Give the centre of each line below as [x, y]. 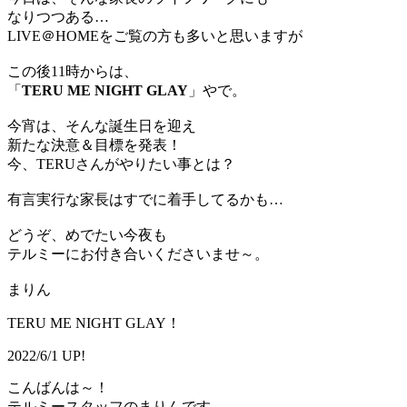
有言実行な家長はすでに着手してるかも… [145, 200]
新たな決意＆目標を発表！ [94, 145]
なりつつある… [58, 17]
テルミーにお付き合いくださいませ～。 [138, 254]
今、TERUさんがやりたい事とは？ [121, 164]
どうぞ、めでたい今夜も [87, 235]
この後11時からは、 [73, 72]
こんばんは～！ [58, 388]
